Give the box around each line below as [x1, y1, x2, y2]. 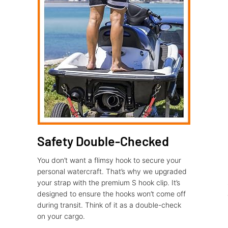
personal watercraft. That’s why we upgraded [37, 167, 187, 176]
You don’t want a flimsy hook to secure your [37, 156, 181, 165]
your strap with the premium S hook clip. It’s [37, 178, 180, 187]
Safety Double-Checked [37, 133, 169, 149]
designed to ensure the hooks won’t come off [37, 189, 186, 198]
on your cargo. [37, 212, 85, 221]
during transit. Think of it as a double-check [37, 201, 181, 210]
